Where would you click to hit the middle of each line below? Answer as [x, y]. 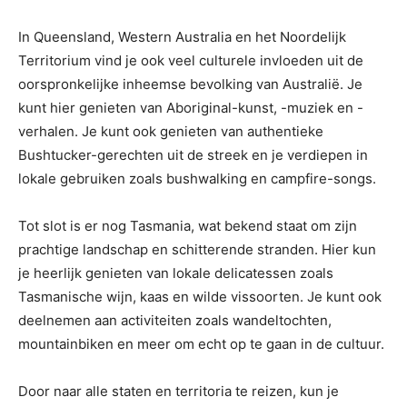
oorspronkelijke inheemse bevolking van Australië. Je [190, 84]
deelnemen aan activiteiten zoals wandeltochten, [175, 321]
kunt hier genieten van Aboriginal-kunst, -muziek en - [191, 108]
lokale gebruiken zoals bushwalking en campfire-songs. [197, 179]
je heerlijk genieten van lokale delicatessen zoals [176, 273]
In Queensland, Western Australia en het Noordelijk [182, 37]
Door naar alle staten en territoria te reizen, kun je [179, 392]
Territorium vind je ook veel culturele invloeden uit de [191, 61]
